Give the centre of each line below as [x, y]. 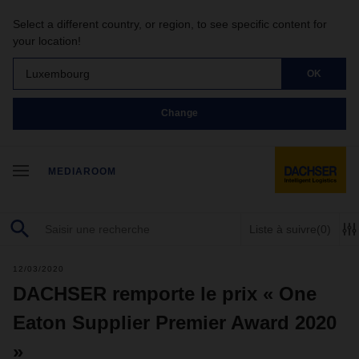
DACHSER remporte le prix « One [165, 294]
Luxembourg [58, 73]
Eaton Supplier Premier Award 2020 [175, 323]
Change [179, 113]
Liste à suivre [283, 229]
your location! [47, 41]
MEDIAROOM [82, 171]
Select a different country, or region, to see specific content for [170, 24]
